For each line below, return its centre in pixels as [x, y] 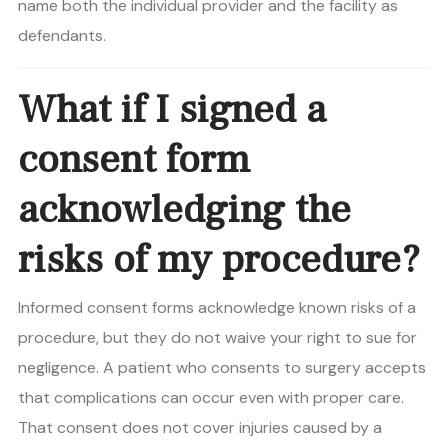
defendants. [62, 36]
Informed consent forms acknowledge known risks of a [217, 308]
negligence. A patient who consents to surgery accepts [222, 368]
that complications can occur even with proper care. [211, 398]
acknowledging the [184, 210]
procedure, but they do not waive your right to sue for [217, 338]
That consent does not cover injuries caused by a [200, 428]
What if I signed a [172, 110]
